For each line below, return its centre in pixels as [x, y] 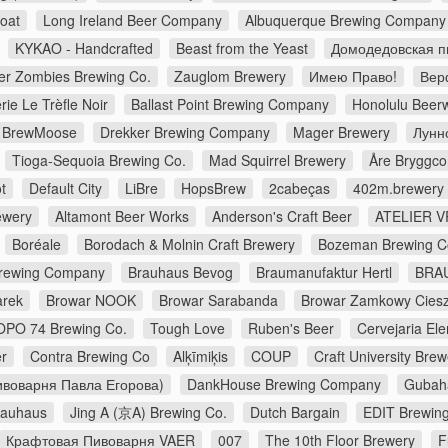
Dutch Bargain [295, 412]
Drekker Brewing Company [185, 132]
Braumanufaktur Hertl [324, 272]
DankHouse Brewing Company [284, 384]
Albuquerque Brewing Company [345, 20]
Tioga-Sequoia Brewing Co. [99, 160]
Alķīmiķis [200, 356]
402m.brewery [398, 188]
